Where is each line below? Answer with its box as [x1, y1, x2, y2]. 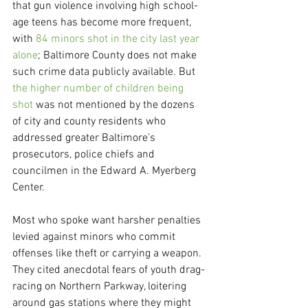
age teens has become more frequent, [12, 16, 194, 30]
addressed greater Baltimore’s [12, 131, 158, 146]
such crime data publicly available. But [12, 65, 198, 80]
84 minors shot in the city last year [36, 32, 202, 47]
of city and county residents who [12, 115, 168, 129]
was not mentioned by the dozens [33, 98, 197, 113]
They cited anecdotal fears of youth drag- [12, 263, 205, 278]
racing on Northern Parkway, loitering [12, 280, 189, 294]
